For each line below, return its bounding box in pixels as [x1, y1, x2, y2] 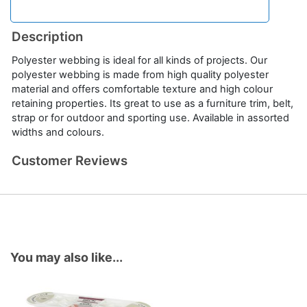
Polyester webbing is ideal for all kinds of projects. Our [12, 54, 267, 66]
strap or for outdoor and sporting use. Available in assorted [12, 112, 289, 124]
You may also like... [10, 250, 123, 265]
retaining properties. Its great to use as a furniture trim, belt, [12, 97, 293, 110]
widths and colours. [12, 126, 104, 138]
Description [12, 29, 83, 45]
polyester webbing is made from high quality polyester [12, 69, 269, 81]
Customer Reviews [12, 153, 127, 169]
